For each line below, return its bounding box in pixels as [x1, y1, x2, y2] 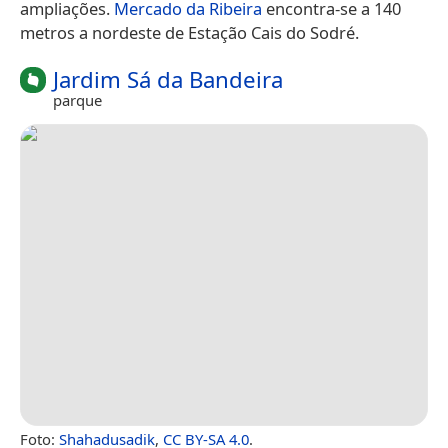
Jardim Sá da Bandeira [53, 63, 283, 95]
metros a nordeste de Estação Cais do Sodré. [20, 20, 359, 44]
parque [53, 89, 102, 110]
